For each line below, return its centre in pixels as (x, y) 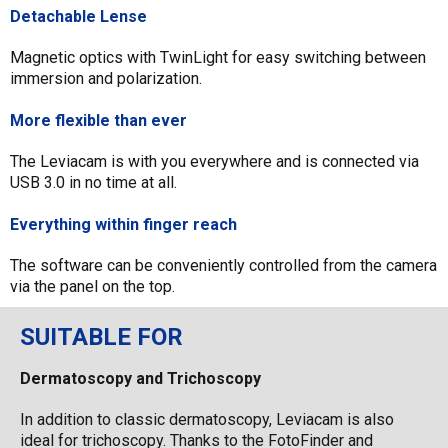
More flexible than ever (98, 120)
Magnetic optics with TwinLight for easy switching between (218, 57)
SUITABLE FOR (101, 336)
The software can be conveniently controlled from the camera (223, 265)
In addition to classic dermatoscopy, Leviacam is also (207, 419)
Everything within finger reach (123, 224)
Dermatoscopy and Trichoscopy (140, 378)
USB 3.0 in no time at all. (93, 182)
